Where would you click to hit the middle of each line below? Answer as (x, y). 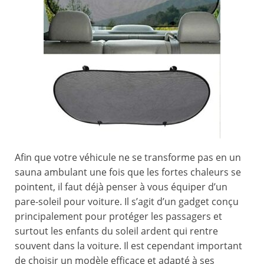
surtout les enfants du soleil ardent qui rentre (116, 231)
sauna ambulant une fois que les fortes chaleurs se (128, 172)
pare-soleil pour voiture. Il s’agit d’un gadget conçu (127, 202)
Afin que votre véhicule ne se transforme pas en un (128, 158)
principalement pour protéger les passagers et (118, 217)
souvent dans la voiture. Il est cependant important (128, 246)
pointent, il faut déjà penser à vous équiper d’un (121, 187)
